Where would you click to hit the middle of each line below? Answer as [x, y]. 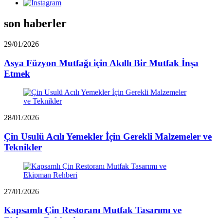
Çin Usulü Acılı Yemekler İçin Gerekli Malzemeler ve [108, 136]
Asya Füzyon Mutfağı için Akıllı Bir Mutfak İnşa [101, 63]
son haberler [35, 23]
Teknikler [23, 147]
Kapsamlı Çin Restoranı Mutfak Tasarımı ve [93, 210]
